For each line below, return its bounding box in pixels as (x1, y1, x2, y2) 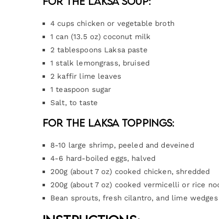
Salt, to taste (50, 98, 98, 107)
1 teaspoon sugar (50, 85, 111, 94)
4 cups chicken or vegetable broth (50, 19, 175, 28)
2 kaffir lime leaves (50, 71, 121, 81)
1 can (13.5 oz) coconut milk (50, 32, 151, 41)
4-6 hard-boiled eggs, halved (50, 153, 156, 163)
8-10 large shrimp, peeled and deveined (50, 140, 194, 150)
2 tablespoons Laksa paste (50, 45, 148, 54)
